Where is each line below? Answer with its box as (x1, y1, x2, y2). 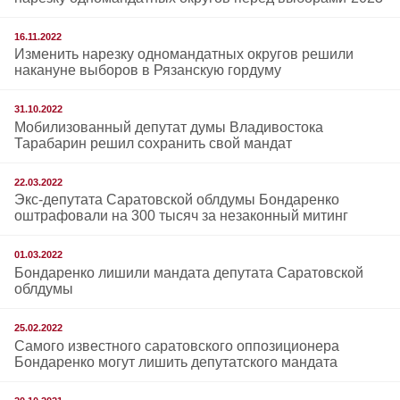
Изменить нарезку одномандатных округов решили (14, 46, 354, 62)
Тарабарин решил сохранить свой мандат (14, 135, 292, 151)
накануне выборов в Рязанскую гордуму (14, 62, 281, 79)
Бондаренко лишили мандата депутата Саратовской (14, 264, 363, 280)
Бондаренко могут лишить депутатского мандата (14, 354, 337, 370)
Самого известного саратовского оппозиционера (14, 337, 339, 354)
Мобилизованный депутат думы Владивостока (14, 119, 323, 135)
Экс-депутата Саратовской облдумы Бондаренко (14, 192, 339, 208)
